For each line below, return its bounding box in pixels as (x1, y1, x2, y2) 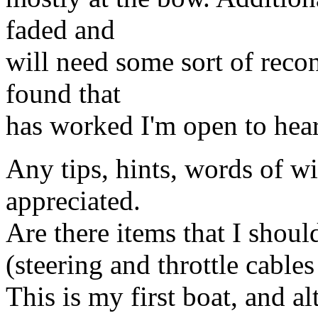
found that (6, 77, 121, 109)
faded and (6, 13, 115, 45)
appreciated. (6, 185, 141, 216)
